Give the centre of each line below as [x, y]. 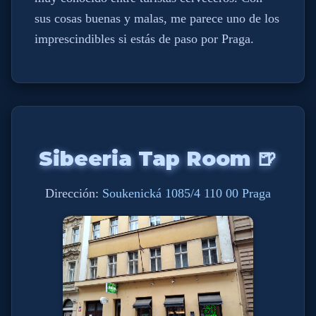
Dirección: [74, 193]
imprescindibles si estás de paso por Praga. [144, 39]
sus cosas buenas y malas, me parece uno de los [157, 19]
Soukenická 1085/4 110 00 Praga [187, 193]
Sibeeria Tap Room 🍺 [158, 159]
